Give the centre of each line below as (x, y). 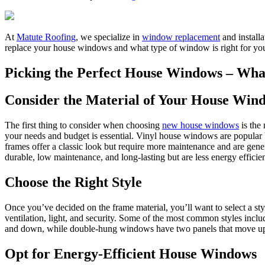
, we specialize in (109, 37)
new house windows (201, 125)
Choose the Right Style (73, 182)
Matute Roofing (46, 37)
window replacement (181, 37)
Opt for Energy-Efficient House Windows (131, 254)
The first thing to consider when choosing (83, 125)
